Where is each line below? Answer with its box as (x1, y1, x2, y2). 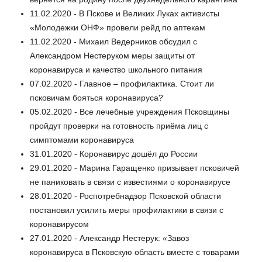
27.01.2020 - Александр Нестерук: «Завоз (30, 233, 189, 243)
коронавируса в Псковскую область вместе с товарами (30, 247, 239, 257)
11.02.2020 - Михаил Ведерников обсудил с (30, 37, 197, 47)
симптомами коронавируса (30, 135, 134, 145)
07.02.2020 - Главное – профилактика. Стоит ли (30, 79, 214, 89)
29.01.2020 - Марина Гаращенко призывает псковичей (30, 163, 239, 173)
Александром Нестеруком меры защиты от (30, 51, 195, 61)
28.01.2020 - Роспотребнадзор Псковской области (30, 191, 221, 201)
